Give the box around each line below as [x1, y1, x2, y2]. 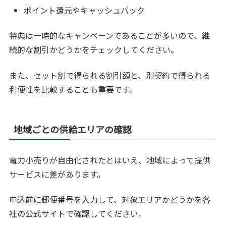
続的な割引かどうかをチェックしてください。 [9, 43, 179, 56]
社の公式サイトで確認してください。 [9, 207, 147, 219]
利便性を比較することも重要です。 [9, 83, 138, 95]
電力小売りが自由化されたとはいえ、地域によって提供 [9, 153, 211, 166]
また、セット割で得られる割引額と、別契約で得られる [9, 69, 211, 81]
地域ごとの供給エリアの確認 [14, 122, 132, 136]
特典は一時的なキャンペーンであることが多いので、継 [9, 29, 210, 42]
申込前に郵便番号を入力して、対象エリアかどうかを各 [9, 193, 211, 205]
